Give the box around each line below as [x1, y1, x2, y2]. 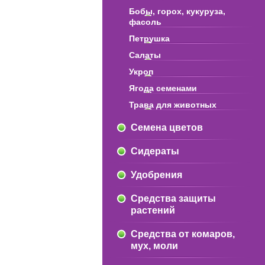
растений [130, 205, 175, 215]
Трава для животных [128, 100, 216, 109]
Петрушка [128, 34, 170, 43]
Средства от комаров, [130, 229, 235, 239]
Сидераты [130, 146, 179, 156]
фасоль [128, 17, 161, 27]
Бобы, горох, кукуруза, [128, 7, 225, 16]
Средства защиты [130, 193, 216, 203]
